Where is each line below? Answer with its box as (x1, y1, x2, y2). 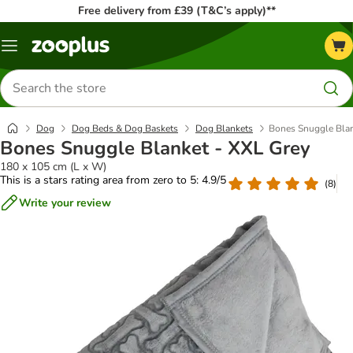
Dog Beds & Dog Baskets (72, 122, 178, 135)
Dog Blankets (195, 122, 253, 135)
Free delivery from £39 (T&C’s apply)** (77, 3, 276, 18)
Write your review (19, 195, 111, 210)
